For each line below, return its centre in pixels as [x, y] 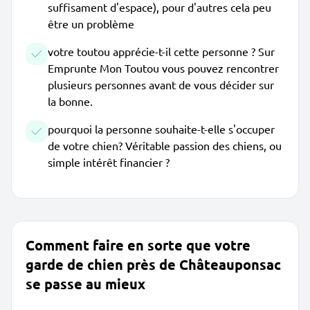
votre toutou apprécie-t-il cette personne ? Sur [161, 51]
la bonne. [70, 101]
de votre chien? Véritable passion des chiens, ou [165, 145]
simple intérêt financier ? [109, 162]
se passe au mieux [85, 284]
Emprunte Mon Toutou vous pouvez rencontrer [163, 68]
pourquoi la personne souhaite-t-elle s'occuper [161, 129]
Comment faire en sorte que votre [138, 245]
